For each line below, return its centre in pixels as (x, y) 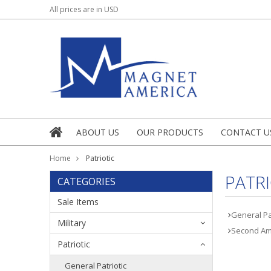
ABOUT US (98, 132)
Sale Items (78, 201)
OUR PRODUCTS (170, 132)
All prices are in (77, 9)
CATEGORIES (87, 181)
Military (72, 223)
